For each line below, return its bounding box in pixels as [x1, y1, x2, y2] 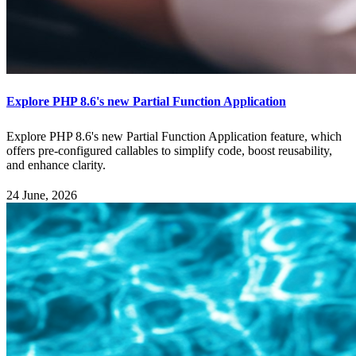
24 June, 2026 [6, 188, 77, 203]
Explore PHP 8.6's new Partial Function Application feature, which [6, 129, 342, 143]
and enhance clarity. [6, 157, 106, 172]
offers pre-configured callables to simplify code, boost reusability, [6, 143, 332, 157]
